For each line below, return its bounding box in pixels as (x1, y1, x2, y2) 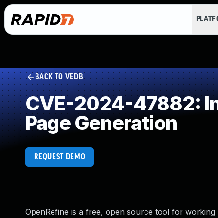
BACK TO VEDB (35, 73, 84, 81)
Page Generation (25, 111, 177, 135)
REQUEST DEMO (34, 153, 86, 161)
